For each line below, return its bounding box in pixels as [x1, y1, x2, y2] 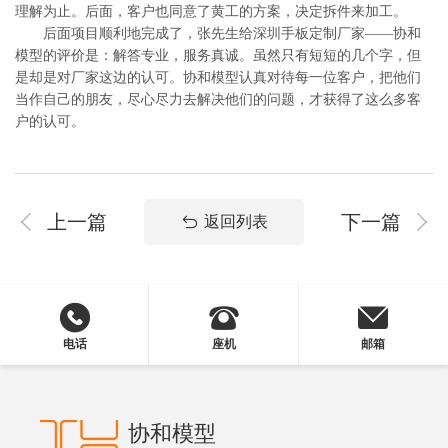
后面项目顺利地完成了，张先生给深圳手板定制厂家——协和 [15, 26, 421, 41]
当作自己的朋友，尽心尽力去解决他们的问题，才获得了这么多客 [15, 92, 421, 107]
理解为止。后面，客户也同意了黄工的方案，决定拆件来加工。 [15, 4, 407, 19]
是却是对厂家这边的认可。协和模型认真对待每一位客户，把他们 [15, 70, 421, 85]
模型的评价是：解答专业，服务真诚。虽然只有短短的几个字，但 [15, 48, 421, 63]
